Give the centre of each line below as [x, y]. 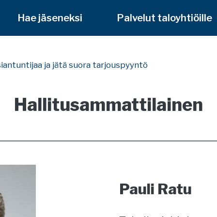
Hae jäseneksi [50, 18]
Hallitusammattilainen [108, 105]
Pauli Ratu [155, 189]
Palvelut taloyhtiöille [164, 18]
